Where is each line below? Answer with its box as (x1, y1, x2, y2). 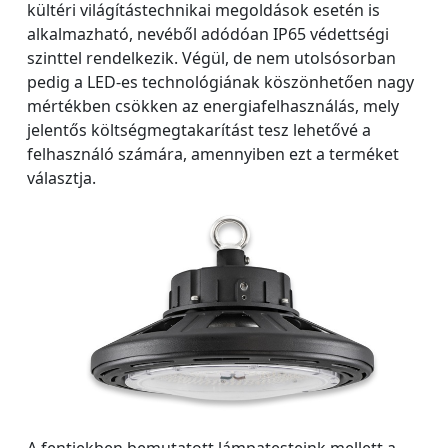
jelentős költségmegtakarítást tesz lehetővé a (27, 119, 371, 142)
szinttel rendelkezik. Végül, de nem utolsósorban (27, 47, 396, 70)
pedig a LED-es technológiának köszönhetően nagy (27, 71, 414, 94)
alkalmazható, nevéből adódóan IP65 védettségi (27, 23, 389, 46)
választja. (27, 167, 96, 190)
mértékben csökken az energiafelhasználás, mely (27, 95, 399, 118)
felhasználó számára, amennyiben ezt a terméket (27, 143, 399, 166)
